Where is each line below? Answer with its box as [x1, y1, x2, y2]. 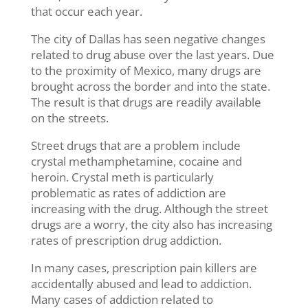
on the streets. [30, 110, 109, 126]
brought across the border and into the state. [30, 78, 270, 95]
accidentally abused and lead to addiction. [30, 276, 252, 292]
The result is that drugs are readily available [30, 94, 261, 111]
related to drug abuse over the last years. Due [30, 47, 274, 63]
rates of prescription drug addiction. [30, 232, 221, 249]
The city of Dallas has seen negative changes [30, 31, 265, 47]
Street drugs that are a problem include [30, 137, 241, 154]
